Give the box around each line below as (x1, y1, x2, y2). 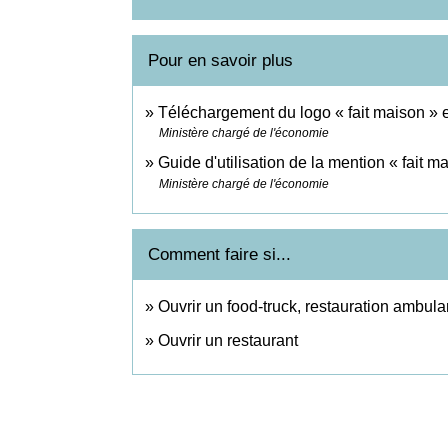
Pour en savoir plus (148, 50, 293, 70)
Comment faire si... (148, 245, 291, 265)
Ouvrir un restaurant (158, 332, 298, 350)
